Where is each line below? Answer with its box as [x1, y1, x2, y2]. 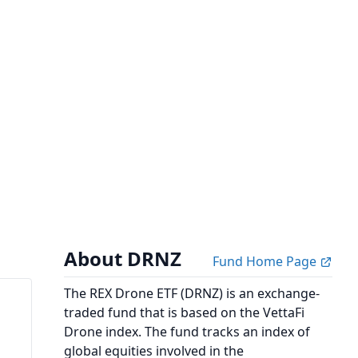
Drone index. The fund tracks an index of [64, 323, 310, 340]
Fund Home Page [213, 253, 320, 270]
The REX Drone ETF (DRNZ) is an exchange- [64, 284, 320, 302]
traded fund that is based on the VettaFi [64, 304, 304, 321]
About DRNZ [64, 245, 181, 272]
